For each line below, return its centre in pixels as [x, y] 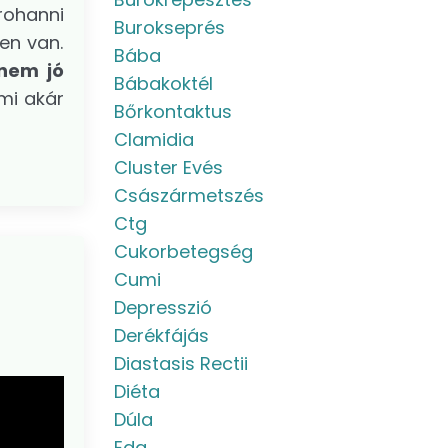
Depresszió [162, 307]
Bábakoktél [163, 83]
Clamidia [153, 139]
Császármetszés [188, 195]
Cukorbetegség [183, 251]
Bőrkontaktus [172, 111]
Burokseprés [169, 27]
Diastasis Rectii [180, 363]
